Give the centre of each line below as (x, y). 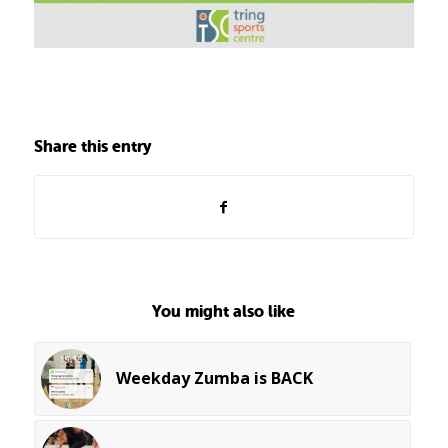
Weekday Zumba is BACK (214, 378)
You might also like (224, 312)
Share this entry (92, 147)
